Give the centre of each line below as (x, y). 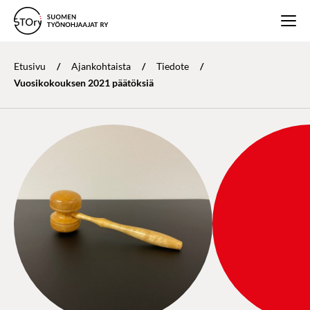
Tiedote (173, 66)
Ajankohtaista (101, 66)
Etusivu (30, 66)
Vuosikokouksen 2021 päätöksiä (84, 83)
